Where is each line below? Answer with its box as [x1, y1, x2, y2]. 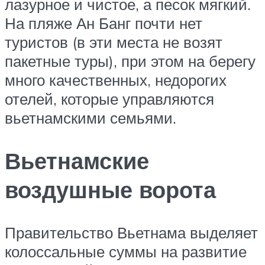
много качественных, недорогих [5, 70, 227, 89]
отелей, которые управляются [5, 89, 214, 108]
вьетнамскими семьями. [5, 108, 176, 127]
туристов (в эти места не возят [5, 32, 222, 51]
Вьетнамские [5, 146, 149, 175]
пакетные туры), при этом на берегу [5, 51, 256, 70]
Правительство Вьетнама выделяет [5, 222, 258, 242]
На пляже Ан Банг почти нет [5, 13, 202, 33]
